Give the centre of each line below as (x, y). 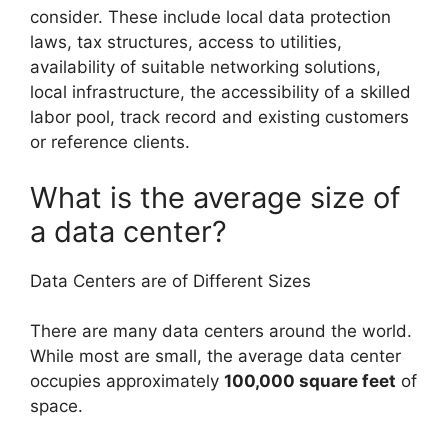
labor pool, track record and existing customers (219, 117)
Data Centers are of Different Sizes (170, 280)
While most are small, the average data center (215, 356)
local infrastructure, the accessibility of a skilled (220, 92)
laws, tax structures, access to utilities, (186, 42)
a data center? (128, 231)
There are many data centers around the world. (221, 331)
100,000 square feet (310, 381)
